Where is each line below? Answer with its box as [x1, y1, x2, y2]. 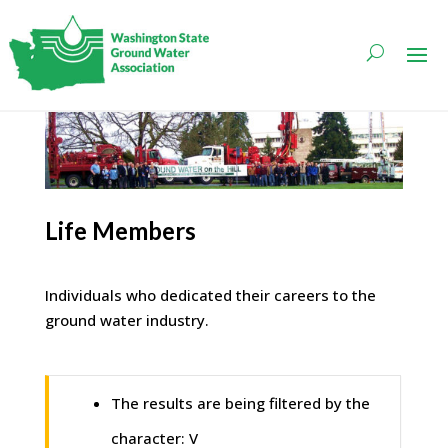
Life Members [44, 215, 196, 245]
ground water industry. [44, 309, 209, 330]
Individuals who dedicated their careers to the [44, 284, 376, 305]
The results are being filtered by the [110, 392, 370, 413]
